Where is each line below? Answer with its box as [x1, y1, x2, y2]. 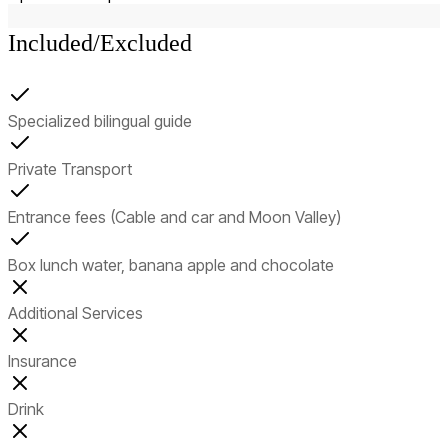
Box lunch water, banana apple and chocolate [8, 254, 334, 275]
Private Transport [8, 158, 132, 179]
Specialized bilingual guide [8, 110, 192, 131]
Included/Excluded [8, 29, 192, 56]
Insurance [8, 350, 77, 371]
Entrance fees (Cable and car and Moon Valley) [8, 206, 341, 227]
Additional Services [8, 302, 143, 323]
